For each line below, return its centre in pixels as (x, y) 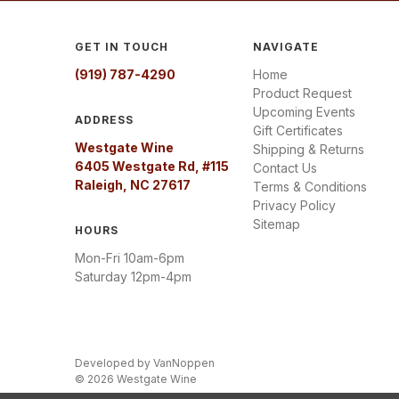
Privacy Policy (294, 205)
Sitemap (276, 224)
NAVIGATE (285, 46)
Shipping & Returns (308, 149)
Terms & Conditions (309, 186)
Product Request (302, 93)
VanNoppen (184, 362)
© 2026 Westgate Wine (136, 379)
